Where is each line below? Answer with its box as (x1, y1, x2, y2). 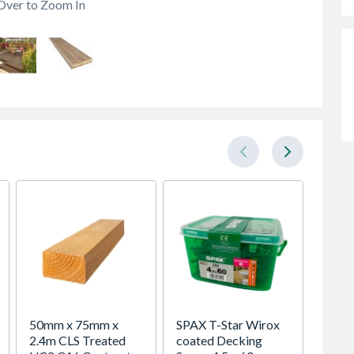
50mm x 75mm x (29, 317, 119, 332)
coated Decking (176, 333, 262, 348)
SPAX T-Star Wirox (176, 317, 280, 332)
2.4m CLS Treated (29, 333, 126, 348)
